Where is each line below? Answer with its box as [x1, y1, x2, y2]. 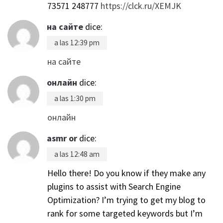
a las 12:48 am [54, 149, 100, 159]
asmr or [47, 132, 77, 144]
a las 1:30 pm [54, 93, 96, 103]
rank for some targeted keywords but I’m [47, 207, 203, 219]
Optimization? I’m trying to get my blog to [47, 194, 206, 206]
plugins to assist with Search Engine [47, 180, 181, 192]
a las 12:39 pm [54, 37, 100, 47]
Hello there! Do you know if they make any [47, 167, 206, 179]
